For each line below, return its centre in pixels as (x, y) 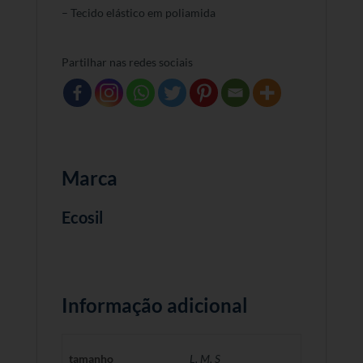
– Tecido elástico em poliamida (138, 13)
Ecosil (82, 218)
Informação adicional (154, 305)
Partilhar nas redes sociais (127, 62)
